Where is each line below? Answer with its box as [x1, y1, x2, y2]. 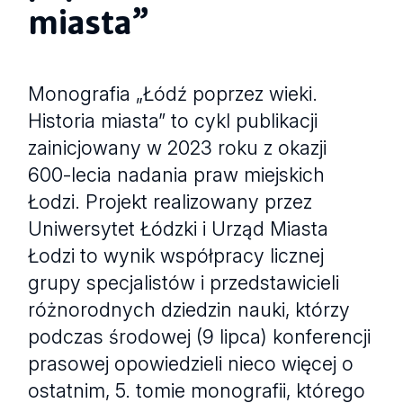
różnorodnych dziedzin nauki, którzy [28, 297, 351, 321]
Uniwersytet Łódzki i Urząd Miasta [28, 216, 329, 240]
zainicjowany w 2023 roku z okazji [28, 135, 327, 159]
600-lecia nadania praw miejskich [28, 162, 326, 186]
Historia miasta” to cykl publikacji [28, 108, 318, 132]
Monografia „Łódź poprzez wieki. [28, 81, 318, 105]
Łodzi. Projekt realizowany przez [28, 189, 313, 213]
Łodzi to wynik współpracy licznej [28, 243, 325, 267]
